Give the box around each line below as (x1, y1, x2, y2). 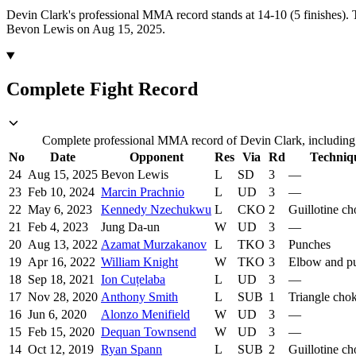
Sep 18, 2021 (28, 273, 95, 287)
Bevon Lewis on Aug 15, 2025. (6, 21, 165, 36)
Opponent (129, 150, 184, 164)
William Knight (101, 255, 178, 269)
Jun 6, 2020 (28, 308, 87, 322)
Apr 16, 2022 (28, 255, 95, 269)
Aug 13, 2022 (28, 238, 98, 252)
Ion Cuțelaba (101, 273, 165, 287)
